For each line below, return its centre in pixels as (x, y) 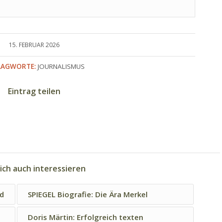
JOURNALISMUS (61, 66)
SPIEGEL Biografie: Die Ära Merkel (88, 194)
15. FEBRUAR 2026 (34, 45)
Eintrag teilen (34, 91)
